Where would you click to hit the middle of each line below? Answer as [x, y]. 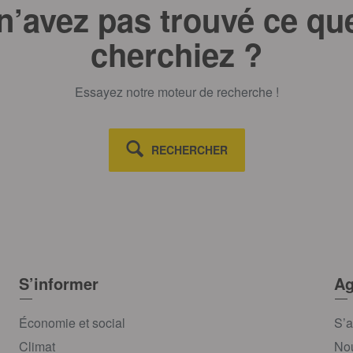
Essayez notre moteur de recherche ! [176, 92]
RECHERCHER [189, 150]
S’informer [58, 284]
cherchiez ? [176, 54]
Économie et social [72, 323]
